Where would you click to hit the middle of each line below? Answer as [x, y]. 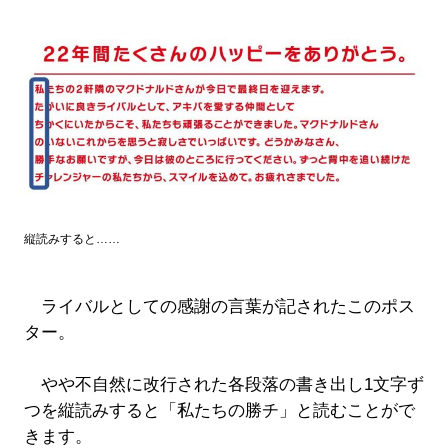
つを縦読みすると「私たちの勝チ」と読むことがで [219, 411]
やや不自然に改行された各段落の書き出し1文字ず [223, 385]
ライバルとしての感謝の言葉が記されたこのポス [219, 307]
